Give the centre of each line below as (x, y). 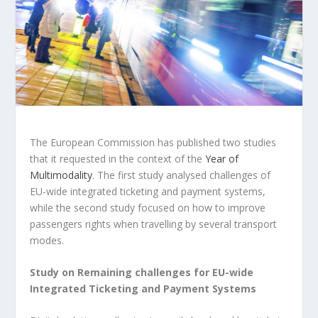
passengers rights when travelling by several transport (154, 224)
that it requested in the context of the (118, 158)
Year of (222, 158)
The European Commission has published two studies (153, 142)
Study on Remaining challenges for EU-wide (142, 272)
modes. (47, 240)
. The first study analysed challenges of (182, 175)
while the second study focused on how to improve (148, 207)
